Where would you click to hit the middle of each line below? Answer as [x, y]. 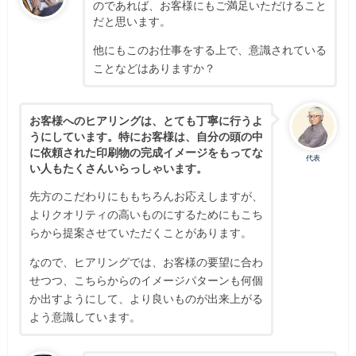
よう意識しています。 [85, 317]
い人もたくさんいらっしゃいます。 [118, 168]
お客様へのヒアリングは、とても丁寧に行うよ [146, 120]
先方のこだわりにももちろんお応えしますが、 [146, 196]
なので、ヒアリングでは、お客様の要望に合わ [146, 262]
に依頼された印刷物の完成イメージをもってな [146, 152]
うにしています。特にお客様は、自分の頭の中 [146, 136]
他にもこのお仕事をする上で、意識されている [209, 49]
